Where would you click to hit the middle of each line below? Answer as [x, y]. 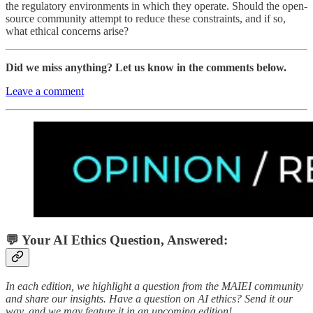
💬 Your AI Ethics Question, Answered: [117, 240]
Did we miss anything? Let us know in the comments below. [146, 67]
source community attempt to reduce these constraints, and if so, [146, 18]
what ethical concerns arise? [67, 31]
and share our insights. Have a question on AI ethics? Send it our [149, 299]
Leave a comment [45, 91]
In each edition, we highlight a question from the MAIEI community [154, 286]
